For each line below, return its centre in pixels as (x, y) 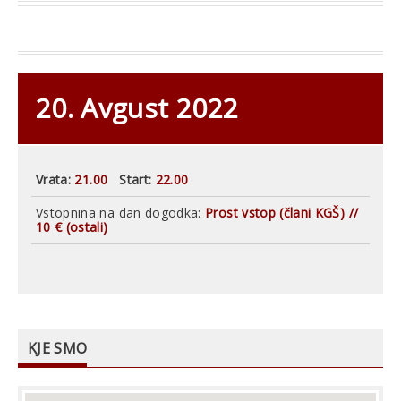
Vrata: (54, 179)
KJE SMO (58, 348)
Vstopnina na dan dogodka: (121, 212)
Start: (136, 179)
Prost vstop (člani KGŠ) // (282, 212)
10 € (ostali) (72, 226)
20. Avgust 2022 (137, 107)
